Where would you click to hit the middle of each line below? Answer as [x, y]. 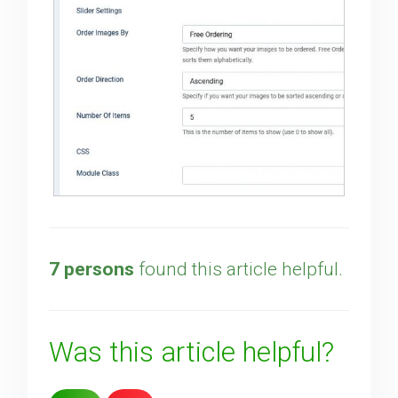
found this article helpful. [239, 269]
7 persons [92, 269]
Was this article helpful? [192, 352]
